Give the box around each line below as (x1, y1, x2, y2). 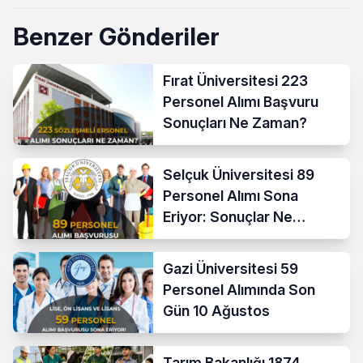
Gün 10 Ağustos (163, 301, 271, 319)
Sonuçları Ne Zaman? (163, 113, 308, 131)
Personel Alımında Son (163, 280, 316, 298)
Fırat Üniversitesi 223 (163, 71, 309, 89)
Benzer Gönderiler (13, 21, 220, 51)
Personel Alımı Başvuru (163, 92, 319, 110)
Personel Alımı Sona (163, 186, 299, 204)
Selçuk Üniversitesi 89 (163, 165, 315, 183)
